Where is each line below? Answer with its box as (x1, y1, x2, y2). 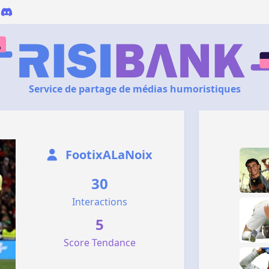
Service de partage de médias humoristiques (28, 82, 241, 95)
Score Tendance (64, 236, 136, 249)
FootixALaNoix (62, 147, 153, 163)
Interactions (72, 195, 128, 208)
